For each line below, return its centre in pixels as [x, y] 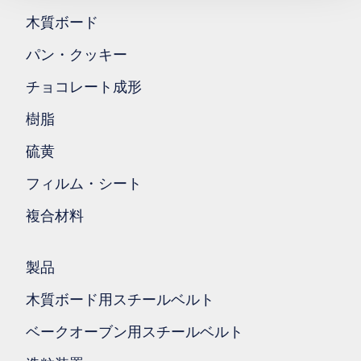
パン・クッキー [77, 55]
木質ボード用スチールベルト [120, 300]
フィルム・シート [84, 184]
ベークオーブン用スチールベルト [135, 332]
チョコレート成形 [84, 87]
